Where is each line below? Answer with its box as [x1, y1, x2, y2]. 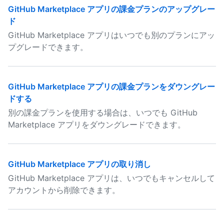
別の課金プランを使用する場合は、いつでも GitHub [8, 107, 197, 117]
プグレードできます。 [8, 42, 88, 52]
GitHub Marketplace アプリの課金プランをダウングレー [8, 81, 215, 91]
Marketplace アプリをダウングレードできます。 [8, 119, 185, 129]
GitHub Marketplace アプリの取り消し [8, 159, 151, 169]
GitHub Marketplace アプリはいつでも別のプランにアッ [8, 30, 215, 40]
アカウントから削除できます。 [8, 185, 120, 195]
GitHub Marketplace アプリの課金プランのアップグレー [8, 4, 215, 14]
